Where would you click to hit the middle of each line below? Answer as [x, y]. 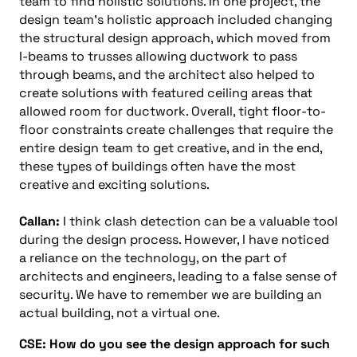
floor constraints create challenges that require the [176, 129]
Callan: [39, 221]
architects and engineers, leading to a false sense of [178, 276]
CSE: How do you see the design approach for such [175, 343]
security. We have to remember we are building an [171, 294]
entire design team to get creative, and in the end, [171, 147]
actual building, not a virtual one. [120, 312]
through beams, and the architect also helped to [167, 74]
